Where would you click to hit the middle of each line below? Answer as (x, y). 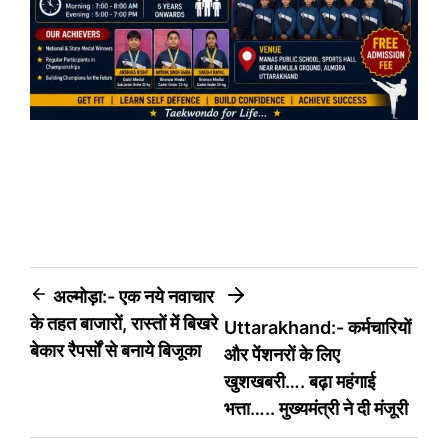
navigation (90, 335)
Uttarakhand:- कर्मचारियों (317, 327)
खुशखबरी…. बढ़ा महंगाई (299, 381)
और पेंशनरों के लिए (282, 354)
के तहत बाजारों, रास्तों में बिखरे (124, 323)
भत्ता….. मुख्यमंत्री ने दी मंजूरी (316, 408)
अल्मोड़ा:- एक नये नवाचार (133, 296)
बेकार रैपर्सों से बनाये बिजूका (115, 350)
